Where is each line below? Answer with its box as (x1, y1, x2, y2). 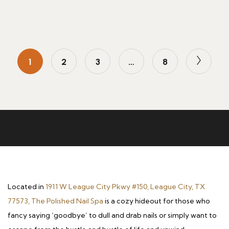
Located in (8, 182, 45, 191)
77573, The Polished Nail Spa (8, 196, 103, 205)
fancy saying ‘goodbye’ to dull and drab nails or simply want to (8, 211, 217, 220)
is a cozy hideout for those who (103, 196, 210, 205)
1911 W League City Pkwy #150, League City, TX (45, 182, 205, 191)
